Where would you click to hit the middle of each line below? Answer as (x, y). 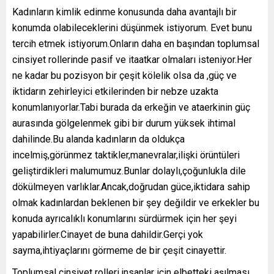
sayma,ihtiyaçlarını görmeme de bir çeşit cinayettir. (119, 251)
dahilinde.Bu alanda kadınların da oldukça (98, 139)
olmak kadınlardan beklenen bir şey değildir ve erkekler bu (136, 203)
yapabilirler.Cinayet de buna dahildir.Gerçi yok (108, 235)
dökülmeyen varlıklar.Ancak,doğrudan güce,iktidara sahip (131, 187)
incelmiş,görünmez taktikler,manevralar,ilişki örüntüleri (126, 155)
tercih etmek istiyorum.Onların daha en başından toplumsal (136, 44)
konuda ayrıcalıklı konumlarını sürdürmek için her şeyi (124, 219)
